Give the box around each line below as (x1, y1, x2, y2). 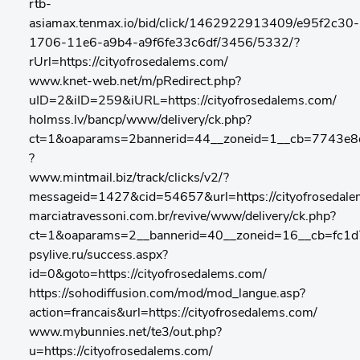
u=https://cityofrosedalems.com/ (29, 346, 213, 358)
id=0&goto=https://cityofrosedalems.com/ (29, 268, 267, 281)
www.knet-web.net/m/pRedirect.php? (29, 76, 241, 88)
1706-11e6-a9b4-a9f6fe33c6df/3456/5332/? (29, 37, 300, 50)
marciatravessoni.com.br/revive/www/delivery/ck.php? (29, 211, 336, 223)
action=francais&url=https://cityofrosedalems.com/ (29, 307, 317, 320)
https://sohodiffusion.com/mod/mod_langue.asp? (29, 288, 305, 301)
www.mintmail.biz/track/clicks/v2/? (29, 172, 229, 185)
